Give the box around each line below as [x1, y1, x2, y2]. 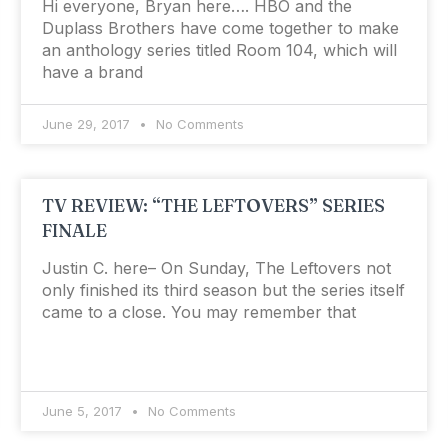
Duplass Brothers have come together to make [41, 18, 399, 39]
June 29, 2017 [41, 116, 134, 133]
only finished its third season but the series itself [41, 280, 405, 301]
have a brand [41, 62, 143, 83]
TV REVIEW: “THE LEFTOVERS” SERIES [41, 194, 385, 218]
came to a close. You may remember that [41, 302, 356, 323]
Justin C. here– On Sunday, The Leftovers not [41, 258, 391, 279]
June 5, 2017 [41, 403, 126, 420]
